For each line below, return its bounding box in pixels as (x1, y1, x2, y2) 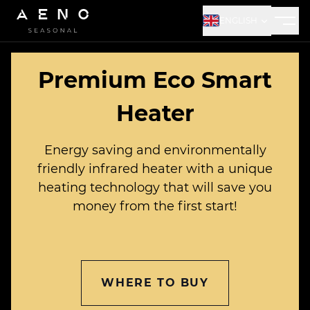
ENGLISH (219, 15, 257, 26)
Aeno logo (10, 38, 66, 51)
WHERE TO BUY (101, 276, 209, 289)
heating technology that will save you (38, 180, 272, 195)
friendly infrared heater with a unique (37, 161, 273, 176)
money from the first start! (73, 199, 237, 214)
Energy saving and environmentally (44, 143, 266, 158)
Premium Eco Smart (38, 66, 272, 93)
